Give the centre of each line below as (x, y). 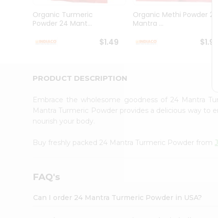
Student (23, 20)
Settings (26, 126)
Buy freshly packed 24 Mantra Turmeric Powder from (124, 142)
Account (27, 96)
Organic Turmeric (63, 15)
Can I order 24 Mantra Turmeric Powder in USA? (118, 197)
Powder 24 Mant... (63, 24)
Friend (19, 84)
